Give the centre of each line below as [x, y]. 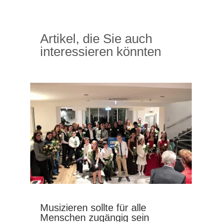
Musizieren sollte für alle [93, 208]
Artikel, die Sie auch [96, 38]
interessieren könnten [100, 51]
